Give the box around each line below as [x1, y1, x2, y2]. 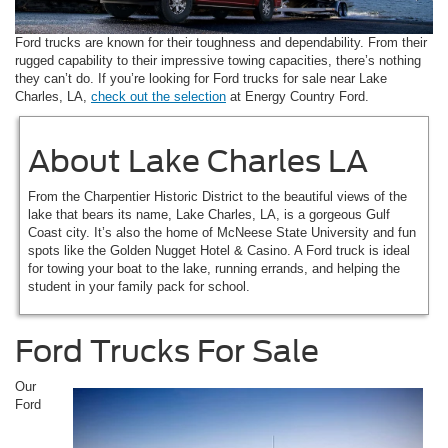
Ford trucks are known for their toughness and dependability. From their [15, 34, 427, 50]
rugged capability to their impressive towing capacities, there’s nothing [15, 52, 421, 68]
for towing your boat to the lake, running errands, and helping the [28, 260, 401, 276]
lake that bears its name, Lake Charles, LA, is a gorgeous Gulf [28, 206, 391, 222]
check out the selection [91, 88, 226, 104]
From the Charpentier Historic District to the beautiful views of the [28, 188, 408, 204]
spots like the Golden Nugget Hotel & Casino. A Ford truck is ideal [28, 242, 411, 258]
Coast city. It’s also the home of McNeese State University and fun [28, 224, 417, 240]
